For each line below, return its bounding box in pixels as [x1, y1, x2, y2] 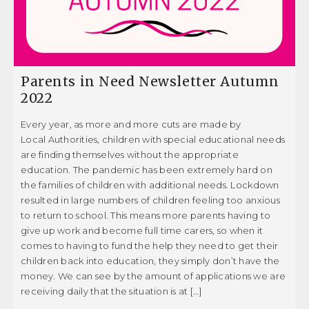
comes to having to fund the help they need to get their [21, 240, 279, 252]
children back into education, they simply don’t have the [21, 255, 280, 267]
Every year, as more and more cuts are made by [21, 119, 241, 130]
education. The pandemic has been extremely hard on [21, 164, 273, 176]
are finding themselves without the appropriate [21, 149, 239, 161]
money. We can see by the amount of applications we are [21, 270, 286, 282]
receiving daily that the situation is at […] [21, 286, 202, 297]
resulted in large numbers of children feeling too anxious [21, 195, 280, 206]
